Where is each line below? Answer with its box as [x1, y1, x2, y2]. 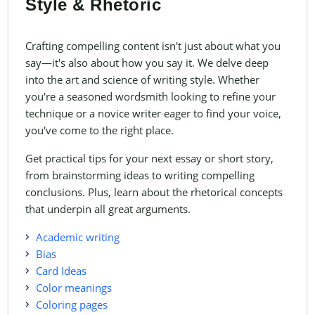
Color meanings [36, 281, 112, 295]
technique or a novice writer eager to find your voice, [25, 106, 281, 121]
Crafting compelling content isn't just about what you [25, 39, 281, 53]
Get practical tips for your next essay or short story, [25, 151, 274, 166]
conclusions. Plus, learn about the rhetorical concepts [25, 185, 283, 200]
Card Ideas [36, 264, 86, 278]
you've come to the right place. [25, 123, 174, 138]
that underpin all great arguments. [25, 202, 191, 217]
